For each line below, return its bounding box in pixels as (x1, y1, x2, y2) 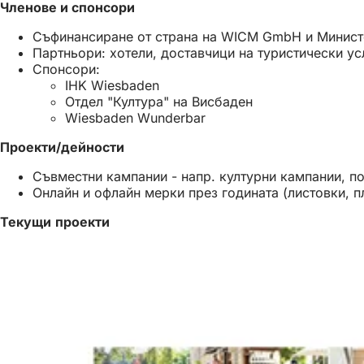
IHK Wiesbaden (65, 77, 159, 94)
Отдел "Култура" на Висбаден (65, 93, 253, 110)
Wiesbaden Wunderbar (65, 110, 206, 127)
